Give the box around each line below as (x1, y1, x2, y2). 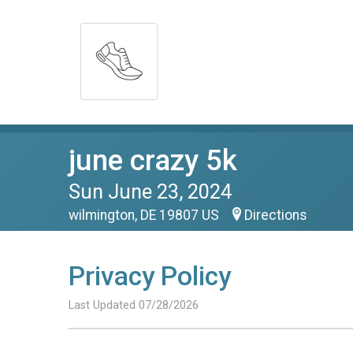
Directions (244, 207, 307, 223)
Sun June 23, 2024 (69, 180, 232, 203)
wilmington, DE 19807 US (69, 207, 222, 223)
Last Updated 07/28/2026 (69, 299, 199, 312)
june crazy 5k (69, 143, 237, 177)
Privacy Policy (69, 261, 231, 292)
